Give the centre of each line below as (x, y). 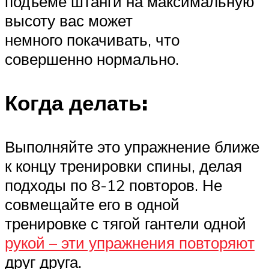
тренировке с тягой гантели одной (125, 224)
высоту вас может (69, 21)
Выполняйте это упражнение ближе (132, 147)
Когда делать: (76, 103)
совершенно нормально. (92, 59)
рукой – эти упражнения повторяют (130, 243)
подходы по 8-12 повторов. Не (113, 185)
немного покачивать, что (92, 40)
